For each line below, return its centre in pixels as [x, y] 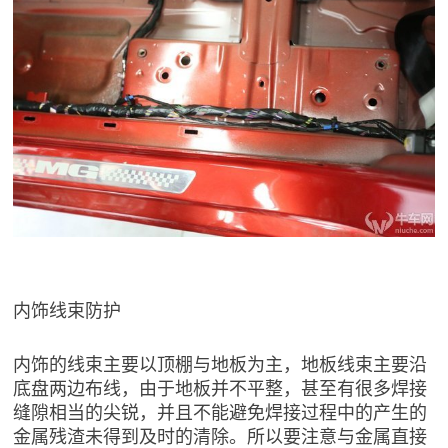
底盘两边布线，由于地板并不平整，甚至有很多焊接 [220, 387]
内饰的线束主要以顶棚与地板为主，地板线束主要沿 [220, 363]
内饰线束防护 [67, 309]
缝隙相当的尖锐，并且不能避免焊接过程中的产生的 [220, 411]
